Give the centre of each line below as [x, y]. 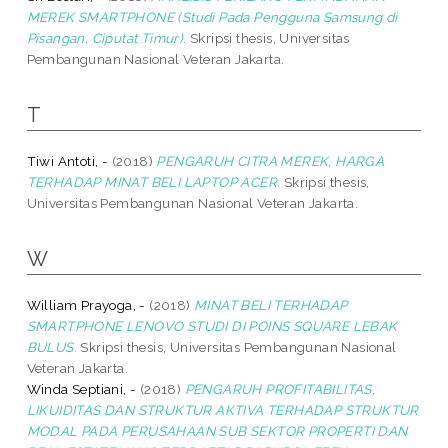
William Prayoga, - [86, 304]
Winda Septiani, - [81, 388]
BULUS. [52, 346]
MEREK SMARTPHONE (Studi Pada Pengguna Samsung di [212, 16]
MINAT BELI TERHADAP [271, 304]
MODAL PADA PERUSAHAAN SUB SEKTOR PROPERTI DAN [217, 430]
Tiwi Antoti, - [67, 160]
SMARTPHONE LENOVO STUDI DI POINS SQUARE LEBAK [212, 325]
